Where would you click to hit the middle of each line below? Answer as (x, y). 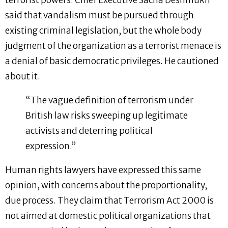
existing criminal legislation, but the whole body (103, 31)
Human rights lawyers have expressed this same (103, 170)
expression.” (51, 146)
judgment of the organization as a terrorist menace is (113, 46)
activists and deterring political (89, 131)
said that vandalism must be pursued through (99, 16)
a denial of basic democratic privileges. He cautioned (112, 61)
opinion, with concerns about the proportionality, (106, 186)
